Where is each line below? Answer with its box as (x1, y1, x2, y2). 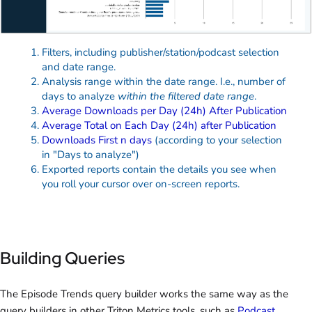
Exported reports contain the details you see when (42, 162, 276, 177)
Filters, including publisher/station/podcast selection (42, 45, 279, 60)
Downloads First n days (42, 133, 152, 148)
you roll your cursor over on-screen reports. (42, 177, 240, 192)
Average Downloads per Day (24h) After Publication (42, 104, 287, 118)
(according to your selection (152, 133, 282, 148)
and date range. (42, 60, 116, 75)
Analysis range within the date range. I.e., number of (42, 75, 286, 89)
